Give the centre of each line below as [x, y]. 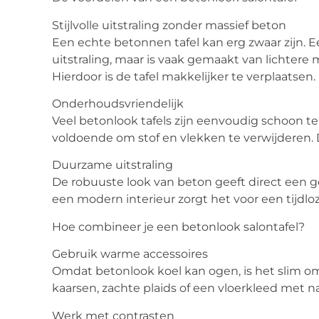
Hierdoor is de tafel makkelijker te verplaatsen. [184, 76]
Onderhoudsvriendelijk [118, 103]
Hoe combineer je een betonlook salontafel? [178, 226]
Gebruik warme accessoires [130, 254]
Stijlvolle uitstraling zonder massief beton [169, 25]
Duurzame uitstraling [113, 165]
